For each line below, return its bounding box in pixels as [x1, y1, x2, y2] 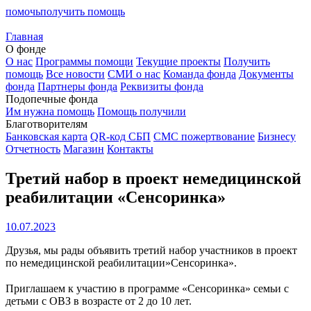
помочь [6, 6, 40, 17]
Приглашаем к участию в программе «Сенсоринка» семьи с [6, 282, 289, 294]
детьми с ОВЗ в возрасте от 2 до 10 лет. [6, 294, 192, 307]
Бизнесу [258, 131, 296, 142]
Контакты [107, 143, 153, 155]
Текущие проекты [136, 56, 221, 67]
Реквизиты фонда [120, 81, 203, 92]
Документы [239, 68, 294, 80]
